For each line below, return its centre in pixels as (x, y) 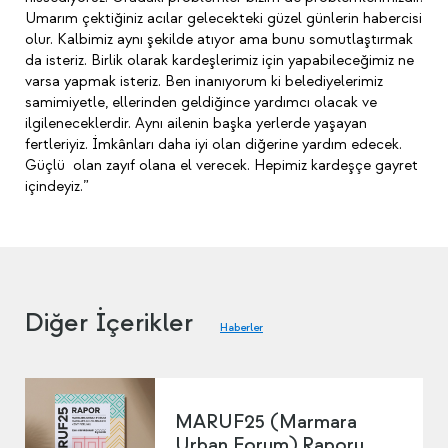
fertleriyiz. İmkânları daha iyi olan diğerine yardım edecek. (213, 144)
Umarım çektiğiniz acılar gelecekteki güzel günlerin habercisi (223, 18)
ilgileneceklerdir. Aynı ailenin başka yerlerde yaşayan (196, 123)
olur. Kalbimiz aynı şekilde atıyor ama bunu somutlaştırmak (219, 39)
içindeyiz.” (57, 186)
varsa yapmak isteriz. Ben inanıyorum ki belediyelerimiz (204, 81)
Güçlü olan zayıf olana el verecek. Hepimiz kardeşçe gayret (221, 165)
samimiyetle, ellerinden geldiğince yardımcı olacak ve (201, 102)
